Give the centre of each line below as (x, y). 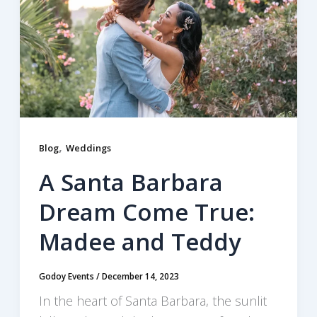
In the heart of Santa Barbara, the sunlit (152, 301)
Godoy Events (67, 276)
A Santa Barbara (131, 182)
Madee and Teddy (140, 241)
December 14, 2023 (140, 276)
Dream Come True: (146, 212)
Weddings (88, 148)
